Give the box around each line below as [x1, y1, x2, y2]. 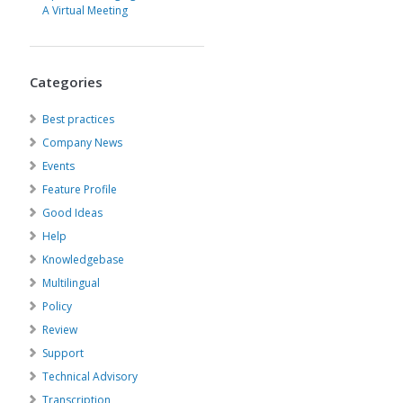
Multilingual [42, 275, 100, 291]
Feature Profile [42, 182, 117, 197]
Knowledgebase [42, 252, 124, 267]
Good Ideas [42, 205, 103, 220]
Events [42, 158, 75, 174]
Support [42, 345, 84, 361]
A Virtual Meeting [42, 3, 128, 18]
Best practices [42, 112, 114, 127]
